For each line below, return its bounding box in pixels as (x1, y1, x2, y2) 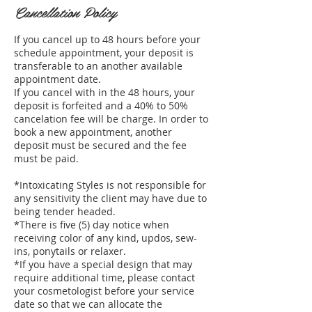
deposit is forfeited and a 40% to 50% (14, 98, 188, 112)
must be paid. (14, 151, 79, 165)
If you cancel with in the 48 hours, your (14, 85, 195, 99)
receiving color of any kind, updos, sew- (14, 231, 197, 244)
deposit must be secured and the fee (14, 138, 187, 152)
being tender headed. (14, 204, 116, 218)
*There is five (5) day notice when (14, 217, 169, 231)
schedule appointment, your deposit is (14, 45, 194, 59)
